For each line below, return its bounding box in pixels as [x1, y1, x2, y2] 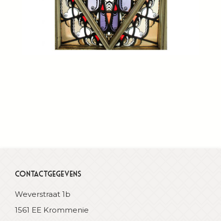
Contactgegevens [15, 169, 81, 178]
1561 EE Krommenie [15, 205, 89, 215]
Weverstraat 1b [15, 189, 71, 199]
